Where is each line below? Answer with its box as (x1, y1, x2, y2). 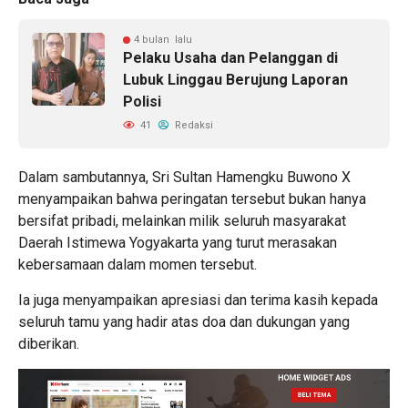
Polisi (123, 92, 161, 110)
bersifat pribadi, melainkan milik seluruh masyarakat (18, 211, 346, 229)
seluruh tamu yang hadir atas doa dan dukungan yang (18, 312, 350, 331)
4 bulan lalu (134, 33, 192, 46)
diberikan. (18, 334, 79, 352)
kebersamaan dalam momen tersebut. (18, 255, 257, 273)
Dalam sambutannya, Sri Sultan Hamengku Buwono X (18, 168, 351, 186)
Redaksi (172, 118, 213, 131)
